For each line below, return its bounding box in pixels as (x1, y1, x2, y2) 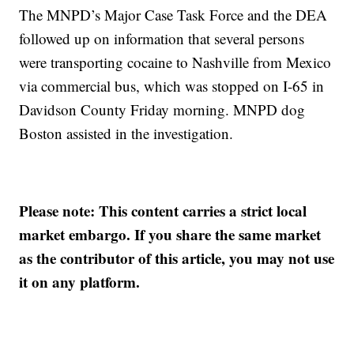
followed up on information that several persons (19, 28, 305, 48)
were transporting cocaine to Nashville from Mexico (19, 52, 332, 72)
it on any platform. (19, 271, 141, 292)
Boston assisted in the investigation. (19, 123, 234, 143)
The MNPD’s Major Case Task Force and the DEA (19, 5, 328, 24)
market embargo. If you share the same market (19, 224, 322, 245)
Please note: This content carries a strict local (19, 200, 307, 221)
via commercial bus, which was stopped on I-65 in (19, 76, 325, 96)
